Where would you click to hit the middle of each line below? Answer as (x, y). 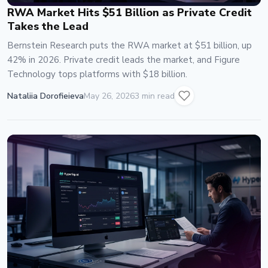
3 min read (155, 96)
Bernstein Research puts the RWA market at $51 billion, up (130, 46)
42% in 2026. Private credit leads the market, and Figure (124, 60)
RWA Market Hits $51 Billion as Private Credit (130, 13)
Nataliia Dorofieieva (45, 96)
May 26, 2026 (109, 96)
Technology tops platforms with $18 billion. (97, 74)
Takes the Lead (48, 27)
